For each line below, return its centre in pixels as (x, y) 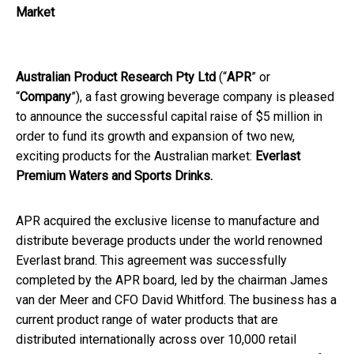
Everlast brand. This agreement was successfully (151, 260)
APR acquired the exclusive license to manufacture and (168, 220)
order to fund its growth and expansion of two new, (155, 136)
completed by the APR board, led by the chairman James (172, 280)
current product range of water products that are (147, 319)
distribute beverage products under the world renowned (169, 240)
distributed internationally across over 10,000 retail (156, 339)
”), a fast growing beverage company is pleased (203, 96)
